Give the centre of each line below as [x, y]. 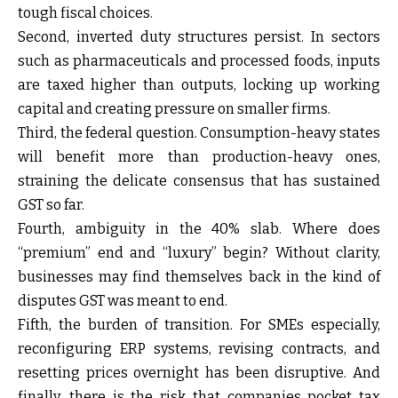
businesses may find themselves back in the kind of [199, 277]
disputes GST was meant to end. [123, 301]
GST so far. [51, 205]
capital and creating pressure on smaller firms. [174, 109]
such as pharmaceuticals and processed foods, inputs [199, 61]
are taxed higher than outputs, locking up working [199, 85]
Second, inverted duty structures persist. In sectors [199, 37]
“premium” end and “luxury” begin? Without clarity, [199, 253]
